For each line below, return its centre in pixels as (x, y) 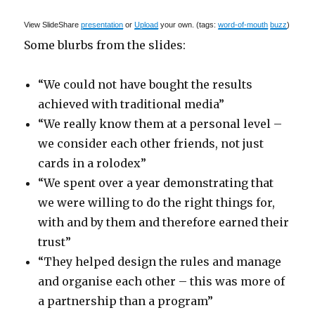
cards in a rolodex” (92, 163)
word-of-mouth (243, 25)
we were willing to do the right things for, (157, 202)
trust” (55, 242)
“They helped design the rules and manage (160, 262)
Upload (147, 25)
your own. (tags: (188, 25)
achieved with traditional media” (131, 104)
